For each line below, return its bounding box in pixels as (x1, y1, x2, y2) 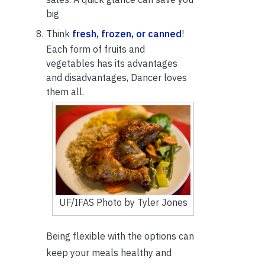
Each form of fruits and (46, 43, 145, 55)
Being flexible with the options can (46, 230, 194, 243)
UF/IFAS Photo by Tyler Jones (59, 196, 188, 209)
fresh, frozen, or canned (72, 27, 182, 40)
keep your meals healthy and (46, 247, 172, 259)
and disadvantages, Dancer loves (46, 71, 187, 83)
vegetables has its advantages (46, 57, 177, 69)
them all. (46, 85, 84, 98)
